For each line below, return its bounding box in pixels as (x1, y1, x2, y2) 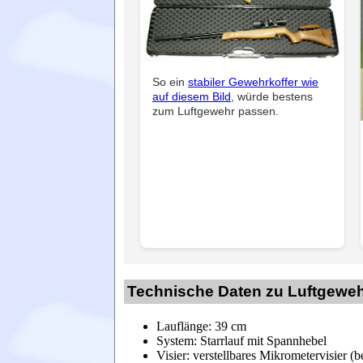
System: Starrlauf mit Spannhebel (156, 333, 330, 348)
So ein (152, 75, 188, 89)
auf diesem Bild (152, 90, 231, 104)
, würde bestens (231, 90, 313, 104)
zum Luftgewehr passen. (152, 105, 279, 118)
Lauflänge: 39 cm (156, 318, 250, 333)
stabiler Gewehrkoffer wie (188, 75, 318, 89)
